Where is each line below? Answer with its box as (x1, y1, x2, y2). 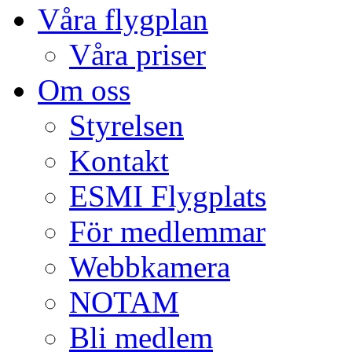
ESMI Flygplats (69, 179, 266, 213)
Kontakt (69, 144, 169, 178)
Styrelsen (69, 108, 184, 142)
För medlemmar (69, 214, 266, 248)
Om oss (38, 73, 130, 107)
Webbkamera (69, 250, 230, 284)
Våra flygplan (38, 2, 208, 36)
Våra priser (69, 38, 206, 71)
